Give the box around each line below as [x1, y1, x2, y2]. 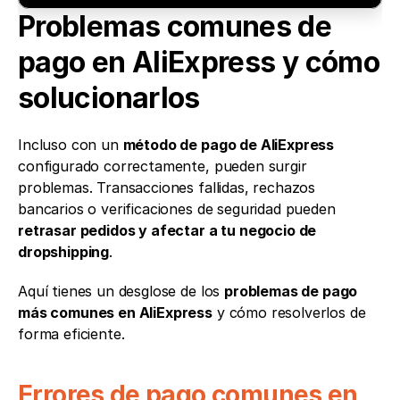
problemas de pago [224, 281, 358, 300]
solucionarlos [18, 79, 200, 115]
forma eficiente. [18, 324, 125, 343]
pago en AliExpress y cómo [18, 44, 379, 79]
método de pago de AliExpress [122, 135, 335, 154]
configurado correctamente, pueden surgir [18, 156, 307, 175]
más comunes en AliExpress [18, 303, 212, 321]
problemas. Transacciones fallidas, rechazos [18, 178, 316, 196]
